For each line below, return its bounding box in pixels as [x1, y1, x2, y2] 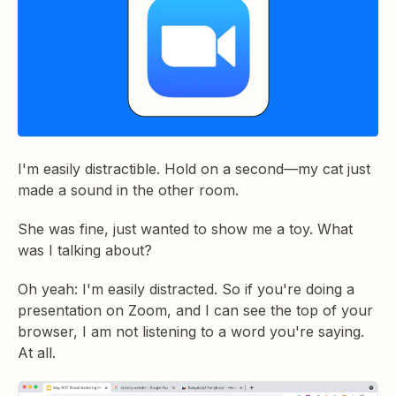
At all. [18, 344, 60, 362]
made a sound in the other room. [18, 181, 243, 199]
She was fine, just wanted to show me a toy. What [18, 220, 353, 238]
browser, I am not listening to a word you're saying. [18, 323, 364, 340]
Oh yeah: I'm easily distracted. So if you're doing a [18, 280, 354, 298]
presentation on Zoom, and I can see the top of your [18, 301, 373, 319]
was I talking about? [18, 241, 156, 259]
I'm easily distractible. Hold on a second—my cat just [18, 160, 370, 178]
